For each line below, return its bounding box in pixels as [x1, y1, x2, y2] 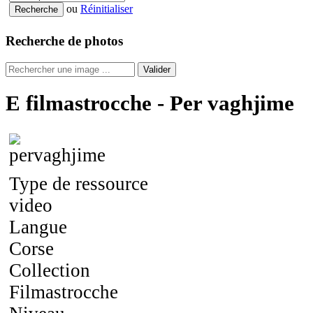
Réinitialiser [80, 3, 133, 15]
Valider [143, 64, 170, 75]
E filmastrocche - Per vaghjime [6, 90, 294, 115]
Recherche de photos [6, 34, 123, 49]
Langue [9, 216, 67, 238]
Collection [9, 259, 90, 281]
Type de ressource [9, 173, 148, 194]
